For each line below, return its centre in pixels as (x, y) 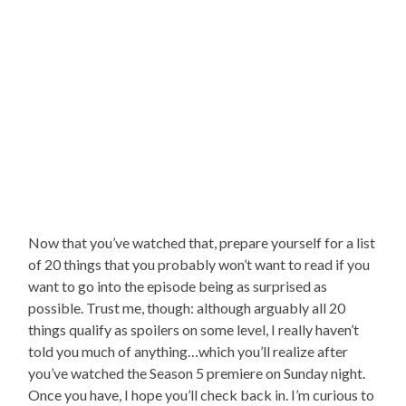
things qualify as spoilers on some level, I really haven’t (194, 329)
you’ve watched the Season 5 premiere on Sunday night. (197, 372)
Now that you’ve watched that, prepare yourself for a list (202, 242)
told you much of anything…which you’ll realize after (188, 351)
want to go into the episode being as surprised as (178, 285)
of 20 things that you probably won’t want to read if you (199, 264)
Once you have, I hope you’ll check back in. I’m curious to (202, 394)
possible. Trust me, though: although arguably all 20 (187, 307)
